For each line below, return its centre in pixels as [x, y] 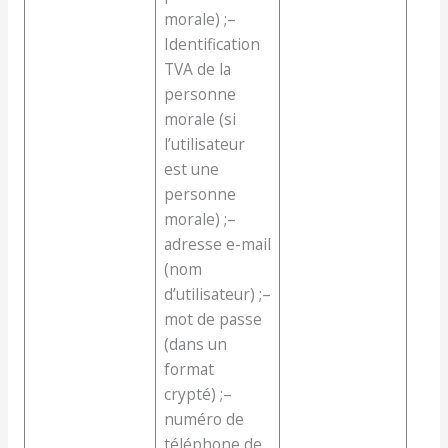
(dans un [195, 344]
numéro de [203, 419]
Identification [211, 44]
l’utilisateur [204, 144]
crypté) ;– [197, 394]
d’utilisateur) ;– [217, 294]
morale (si [199, 119]
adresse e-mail [217, 244]
